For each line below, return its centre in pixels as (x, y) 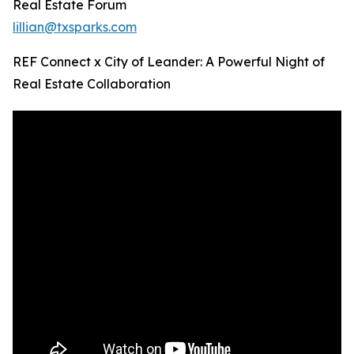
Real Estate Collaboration (92, 84)
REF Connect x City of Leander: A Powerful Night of (169, 62)
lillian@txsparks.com (75, 27)
